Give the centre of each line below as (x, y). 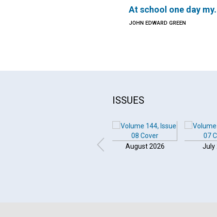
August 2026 (145, 146)
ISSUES (128, 100)
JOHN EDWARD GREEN (158, 23)
